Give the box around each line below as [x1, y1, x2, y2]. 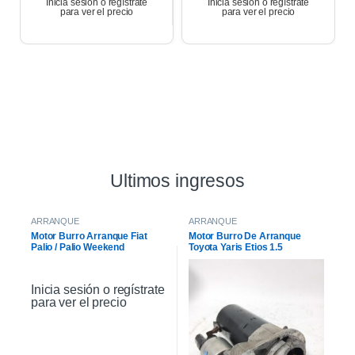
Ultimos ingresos [110, 170, 245, 192]
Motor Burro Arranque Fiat [31, 231, 147, 242]
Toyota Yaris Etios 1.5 [189, 242, 283, 254]
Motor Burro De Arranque [189, 231, 301, 242]
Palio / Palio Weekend [31, 242, 125, 254]
